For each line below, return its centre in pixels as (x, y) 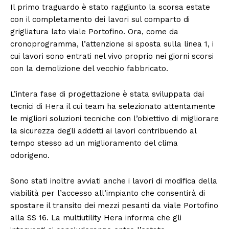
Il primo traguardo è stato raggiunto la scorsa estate (110, 7)
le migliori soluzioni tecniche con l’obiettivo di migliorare (114, 118)
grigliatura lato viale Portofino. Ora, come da (94, 31)
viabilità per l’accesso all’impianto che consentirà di (108, 193)
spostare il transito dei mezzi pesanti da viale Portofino (114, 205)
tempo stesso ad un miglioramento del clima (94, 143)
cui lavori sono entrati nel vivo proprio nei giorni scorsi (112, 56)
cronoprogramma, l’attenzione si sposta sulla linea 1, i (112, 44)
